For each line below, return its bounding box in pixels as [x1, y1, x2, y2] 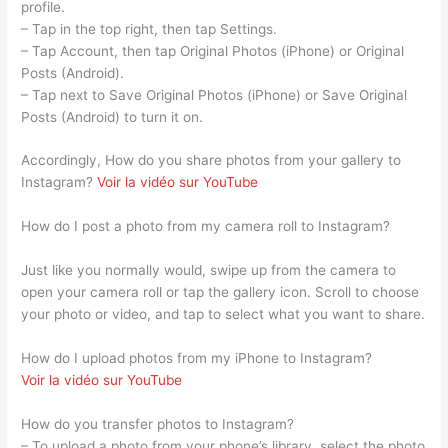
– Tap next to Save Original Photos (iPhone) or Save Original [21, 86, 408, 103]
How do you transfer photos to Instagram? [21, 415, 295, 432]
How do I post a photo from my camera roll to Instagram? [21, 218, 391, 235]
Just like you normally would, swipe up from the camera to [21, 262, 397, 279]
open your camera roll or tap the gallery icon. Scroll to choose [21, 284, 420, 301]
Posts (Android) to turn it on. [21, 108, 204, 125]
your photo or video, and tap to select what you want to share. [21, 306, 426, 323]
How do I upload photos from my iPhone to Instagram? [21, 350, 373, 367]
